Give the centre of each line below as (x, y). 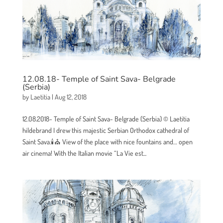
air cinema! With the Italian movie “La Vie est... (84, 153)
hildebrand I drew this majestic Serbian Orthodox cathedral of (106, 130)
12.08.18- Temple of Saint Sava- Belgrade (99, 79)
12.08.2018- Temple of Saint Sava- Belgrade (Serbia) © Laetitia (106, 119)
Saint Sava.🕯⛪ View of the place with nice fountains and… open (107, 142)
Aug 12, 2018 (70, 97)
